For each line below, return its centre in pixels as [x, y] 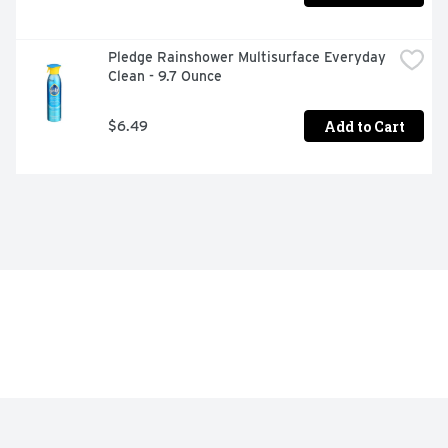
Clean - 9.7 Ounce [165, 76]
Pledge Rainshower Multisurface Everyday [247, 57]
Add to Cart [364, 126]
